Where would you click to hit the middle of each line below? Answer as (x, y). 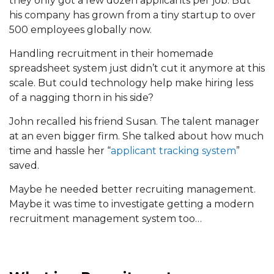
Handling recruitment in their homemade (111, 54)
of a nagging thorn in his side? (81, 98)
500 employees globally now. (80, 30)
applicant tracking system (173, 151)
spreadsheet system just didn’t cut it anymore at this (137, 68)
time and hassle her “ (60, 151)
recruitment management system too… (106, 219)
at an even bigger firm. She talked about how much (136, 136)
